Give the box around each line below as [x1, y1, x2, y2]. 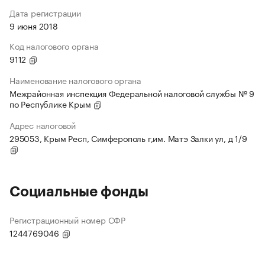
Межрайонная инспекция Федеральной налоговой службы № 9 [9, 86, 255, 100]
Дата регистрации [9, 6, 81, 20]
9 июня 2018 [9, 19, 58, 33]
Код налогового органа [9, 39, 99, 53]
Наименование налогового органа [9, 73, 141, 87]
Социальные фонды [9, 185, 148, 199]
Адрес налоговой [9, 118, 76, 132]
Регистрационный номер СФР [9, 213, 125, 227]
